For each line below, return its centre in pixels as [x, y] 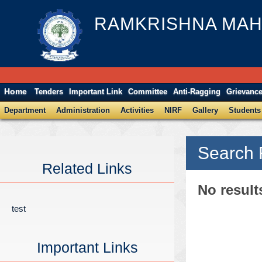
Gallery [205, 110]
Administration [83, 110]
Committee [148, 92]
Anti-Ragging [197, 92]
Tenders [49, 92]
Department [25, 110]
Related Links [87, 169]
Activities [137, 110]
